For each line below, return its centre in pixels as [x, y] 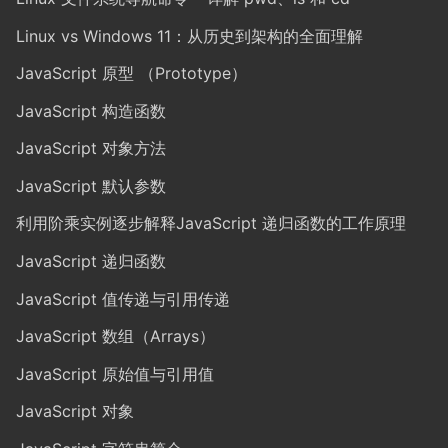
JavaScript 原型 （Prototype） [131, 73]
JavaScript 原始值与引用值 [115, 373]
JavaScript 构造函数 [91, 110]
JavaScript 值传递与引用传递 [123, 298]
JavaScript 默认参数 [91, 185]
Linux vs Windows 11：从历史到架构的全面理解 [189, 35]
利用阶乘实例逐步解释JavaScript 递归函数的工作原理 [211, 223]
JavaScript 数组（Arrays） [115, 336]
